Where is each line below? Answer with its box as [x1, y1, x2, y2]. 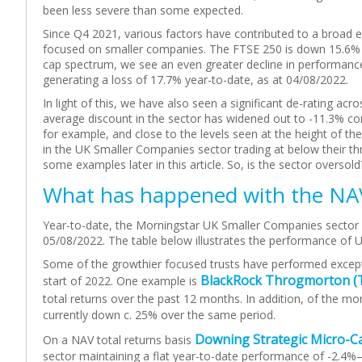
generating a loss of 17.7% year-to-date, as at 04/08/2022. [43, 72, 348, 87]
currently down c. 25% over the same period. [43, 307, 276, 322]
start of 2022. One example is [43, 273, 200, 288]
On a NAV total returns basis [43, 332, 195, 347]
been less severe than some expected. [43, 2, 243, 18]
